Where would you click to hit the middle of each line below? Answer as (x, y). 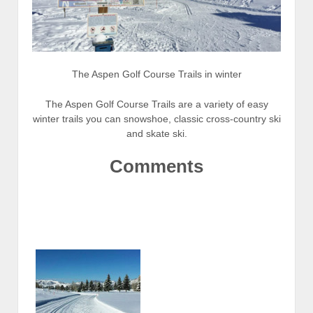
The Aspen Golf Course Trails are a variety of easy (156, 104)
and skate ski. (156, 134)
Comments (156, 166)
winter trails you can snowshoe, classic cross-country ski (156, 119)
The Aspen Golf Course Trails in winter (156, 74)
